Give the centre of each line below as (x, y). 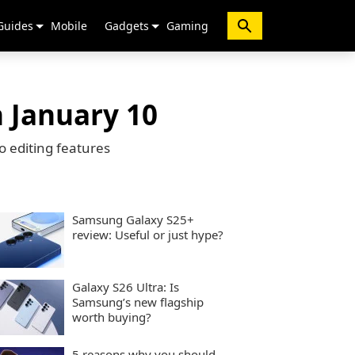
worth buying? (112, 317)
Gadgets (127, 26)
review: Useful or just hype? (148, 235)
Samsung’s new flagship (138, 302)
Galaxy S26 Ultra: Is (126, 287)
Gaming (187, 26)
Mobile (69, 26)
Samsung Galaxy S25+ (133, 219)
